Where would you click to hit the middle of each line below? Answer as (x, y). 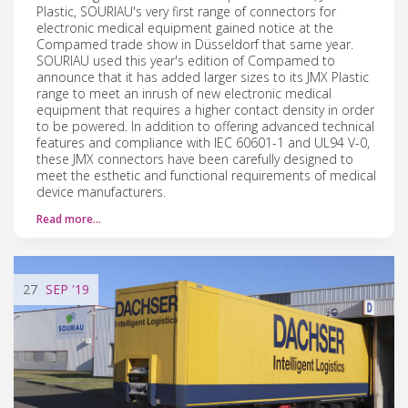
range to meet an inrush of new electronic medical (184, 93)
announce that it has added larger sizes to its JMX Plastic (203, 76)
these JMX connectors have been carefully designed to (195, 158)
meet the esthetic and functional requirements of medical (206, 175)
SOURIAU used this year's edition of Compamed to (186, 60)
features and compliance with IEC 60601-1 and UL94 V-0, (203, 142)
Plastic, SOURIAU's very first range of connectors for (186, 11)
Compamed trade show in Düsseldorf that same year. (195, 44)
